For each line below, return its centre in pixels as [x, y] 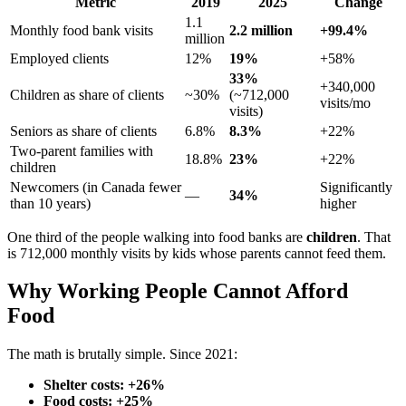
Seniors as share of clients [83, 130]
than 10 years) [50, 203]
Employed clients [59, 58]
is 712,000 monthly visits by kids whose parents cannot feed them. [197, 253]
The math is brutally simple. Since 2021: [122, 354]
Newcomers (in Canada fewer [96, 187]
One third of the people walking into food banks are [157, 237]
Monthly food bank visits [82, 30]
